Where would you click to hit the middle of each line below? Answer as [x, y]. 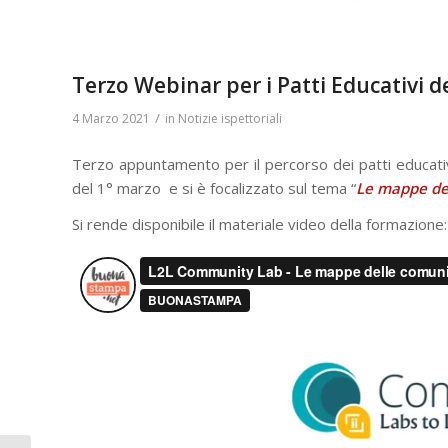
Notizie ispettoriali [230, 118]
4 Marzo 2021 [111, 118]
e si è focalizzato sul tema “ [260, 187]
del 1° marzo [116, 187]
